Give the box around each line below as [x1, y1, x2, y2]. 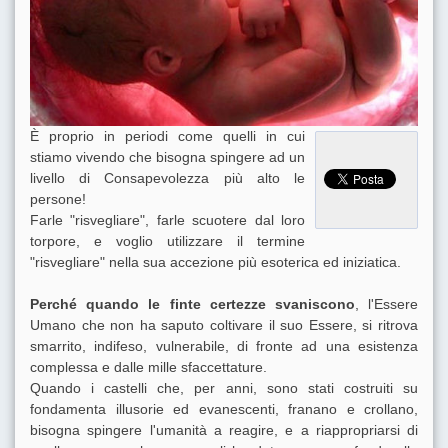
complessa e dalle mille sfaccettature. [30, 358, 267, 375]
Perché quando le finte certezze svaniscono [30, 295, 355, 312]
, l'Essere [354, 295, 419, 312]
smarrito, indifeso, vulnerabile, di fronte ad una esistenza [30, 337, 418, 354]
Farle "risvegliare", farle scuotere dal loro [30, 211, 305, 228]
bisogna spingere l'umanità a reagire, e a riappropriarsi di [30, 421, 418, 438]
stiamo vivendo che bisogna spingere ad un [30, 148, 305, 165]
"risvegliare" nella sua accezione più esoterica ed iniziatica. [30, 253, 401, 270]
